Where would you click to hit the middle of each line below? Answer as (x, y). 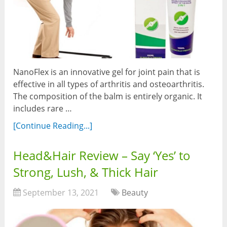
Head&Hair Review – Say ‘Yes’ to (102, 155)
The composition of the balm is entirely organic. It (108, 96)
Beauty (135, 192)
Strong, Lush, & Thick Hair (86, 172)
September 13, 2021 (61, 192)
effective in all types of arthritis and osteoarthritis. (109, 84)
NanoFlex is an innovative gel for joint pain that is (107, 72)
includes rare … (43, 108)
